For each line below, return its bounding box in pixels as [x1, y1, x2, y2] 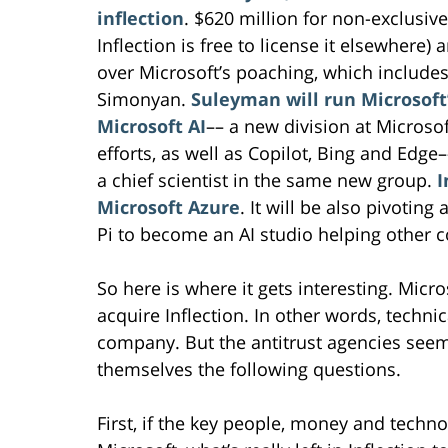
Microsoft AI [97, 114, 206, 139]
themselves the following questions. [97, 357, 401, 382]
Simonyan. [97, 87, 191, 112]
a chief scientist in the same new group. [97, 168, 437, 193]
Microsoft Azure [97, 195, 240, 220]
